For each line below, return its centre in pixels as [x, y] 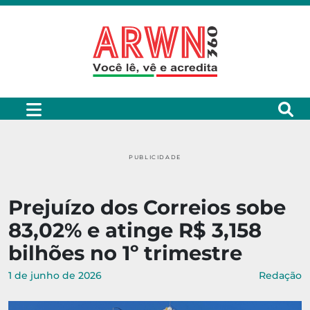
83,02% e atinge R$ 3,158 [135, 230]
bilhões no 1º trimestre [125, 253]
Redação [280, 276]
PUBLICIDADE [155, 157]
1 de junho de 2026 [55, 276]
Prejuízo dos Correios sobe [147, 208]
